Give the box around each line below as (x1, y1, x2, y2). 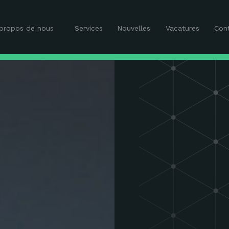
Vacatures (166, 24, 199, 32)
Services (74, 24, 103, 32)
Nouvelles (117, 24, 150, 32)
